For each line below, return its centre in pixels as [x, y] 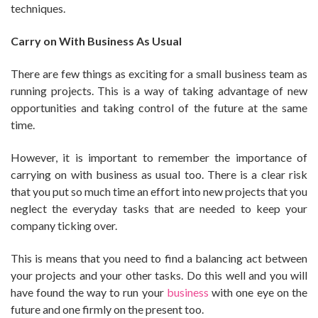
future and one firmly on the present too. [107, 309]
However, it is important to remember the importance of [159, 157]
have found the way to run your [89, 292]
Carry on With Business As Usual [96, 40]
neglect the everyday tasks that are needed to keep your [159, 208]
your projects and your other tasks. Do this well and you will [159, 275]
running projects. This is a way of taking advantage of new [159, 90]
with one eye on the [258, 292]
